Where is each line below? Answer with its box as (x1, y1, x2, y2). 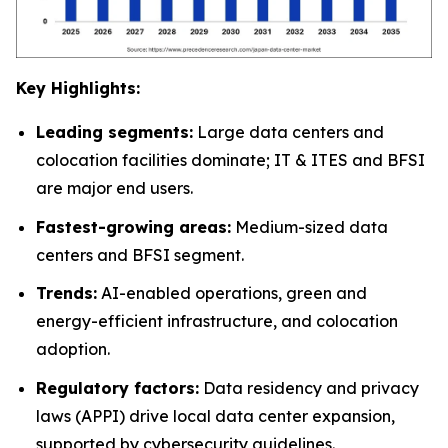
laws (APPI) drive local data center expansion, (36, 405, 395, 426)
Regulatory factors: (36, 377, 199, 398)
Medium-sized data (231, 216, 388, 237)
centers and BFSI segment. (36, 244, 244, 265)
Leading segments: (36, 121, 193, 142)
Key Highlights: (16, 77, 140, 98)
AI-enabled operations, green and (97, 283, 367, 304)
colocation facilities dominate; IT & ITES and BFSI (36, 149, 425, 170)
